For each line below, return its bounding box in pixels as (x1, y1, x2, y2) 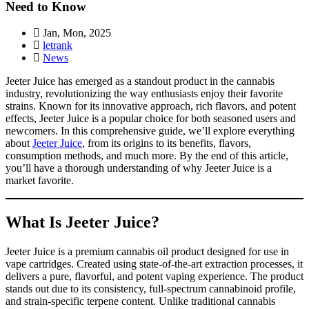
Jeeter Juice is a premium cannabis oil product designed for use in (6, 246, 289, 258)
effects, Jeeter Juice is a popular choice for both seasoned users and (6, 112, 296, 125)
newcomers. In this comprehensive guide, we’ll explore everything (6, 125, 295, 137)
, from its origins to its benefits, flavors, (82, 137, 251, 150)
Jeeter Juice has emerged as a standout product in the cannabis (6, 75, 275, 88)
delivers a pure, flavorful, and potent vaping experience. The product (6, 270, 303, 283)
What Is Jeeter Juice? (6, 213, 159, 232)
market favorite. (6, 175, 74, 187)
